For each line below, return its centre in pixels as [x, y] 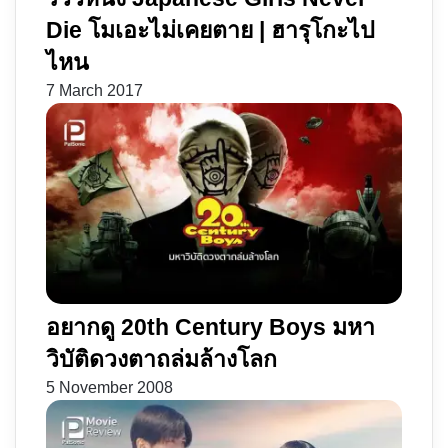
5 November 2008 [109, 387]
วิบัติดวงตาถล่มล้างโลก [161, 358]
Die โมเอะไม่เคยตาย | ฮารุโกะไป [210, 30]
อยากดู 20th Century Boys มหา [210, 326]
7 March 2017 [94, 91]
